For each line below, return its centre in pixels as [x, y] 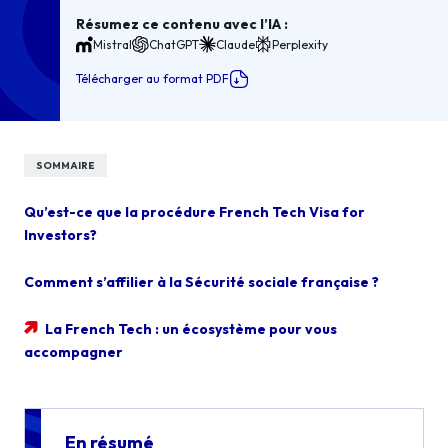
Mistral [113, 44]
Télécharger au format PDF [153, 78]
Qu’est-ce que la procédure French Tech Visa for [194, 212]
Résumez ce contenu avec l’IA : [182, 24]
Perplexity [300, 44]
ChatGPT [174, 44]
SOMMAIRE [65, 165]
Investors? [60, 235]
